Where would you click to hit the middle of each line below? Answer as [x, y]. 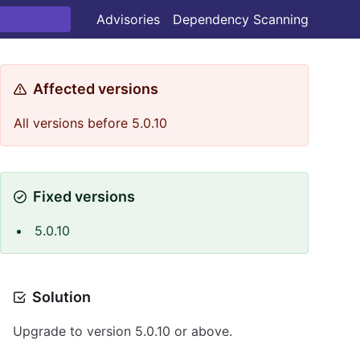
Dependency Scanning [241, 19]
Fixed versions [84, 196]
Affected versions [96, 89]
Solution [61, 297]
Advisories [128, 19]
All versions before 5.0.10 [90, 123]
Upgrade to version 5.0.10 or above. [123, 331]
